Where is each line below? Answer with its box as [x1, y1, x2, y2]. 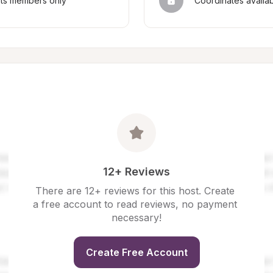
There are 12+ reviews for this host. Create [35, 185, 235, 197]
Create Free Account [85, 246, 188, 258]
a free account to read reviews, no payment [33, 198, 237, 210]
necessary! [112, 211, 161, 224]
